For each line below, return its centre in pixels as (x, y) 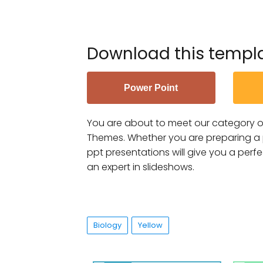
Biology (107, 225)
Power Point (151, 87)
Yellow (150, 225)
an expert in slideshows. (141, 167)
